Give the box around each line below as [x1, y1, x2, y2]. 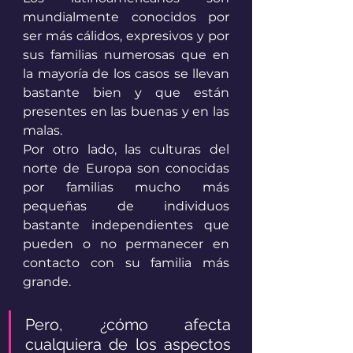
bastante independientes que [23, 217, 229, 233]
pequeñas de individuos [23, 199, 229, 214]
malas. [23, 123, 62, 139]
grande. [23, 274, 71, 290]
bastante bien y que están [23, 85, 229, 101]
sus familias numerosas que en [23, 47, 229, 63]
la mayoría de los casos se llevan [23, 66, 229, 82]
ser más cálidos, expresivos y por [23, 28, 229, 44]
